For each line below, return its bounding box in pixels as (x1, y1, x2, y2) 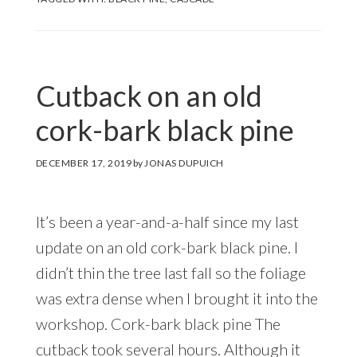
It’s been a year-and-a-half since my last (35, 212, 299, 232)
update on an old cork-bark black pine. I (35, 237, 298, 257)
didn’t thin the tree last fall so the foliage (35, 263, 306, 283)
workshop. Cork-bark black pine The (35, 314, 280, 334)
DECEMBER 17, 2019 (35, 157, 132, 170)
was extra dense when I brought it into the (35, 288, 318, 308)
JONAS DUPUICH (144, 157, 224, 170)
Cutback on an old (35, 78, 262, 114)
